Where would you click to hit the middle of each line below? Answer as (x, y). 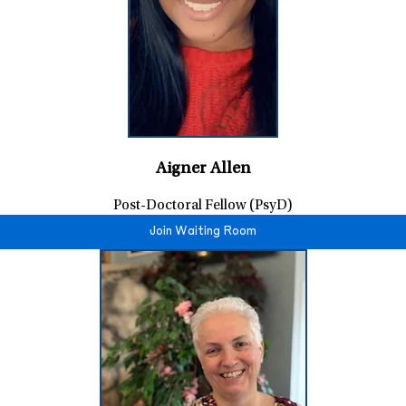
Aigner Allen (203, 169)
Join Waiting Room (203, 231)
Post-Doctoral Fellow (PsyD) (203, 205)
